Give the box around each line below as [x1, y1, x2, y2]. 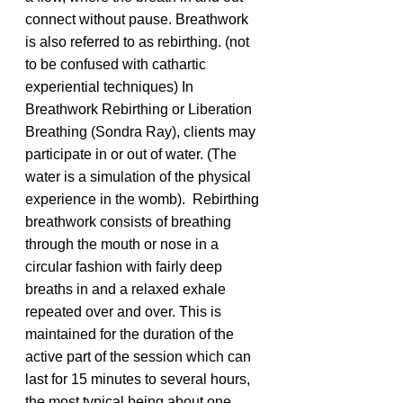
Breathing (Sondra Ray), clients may [25, 124, 259, 139]
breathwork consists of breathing [25, 214, 235, 229]
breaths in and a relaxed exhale [25, 282, 229, 297]
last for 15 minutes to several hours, [25, 372, 254, 387]
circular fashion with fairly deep [25, 259, 226, 274]
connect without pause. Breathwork [25, 12, 252, 27]
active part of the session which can [25, 349, 255, 364]
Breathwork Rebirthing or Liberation [25, 102, 255, 117]
